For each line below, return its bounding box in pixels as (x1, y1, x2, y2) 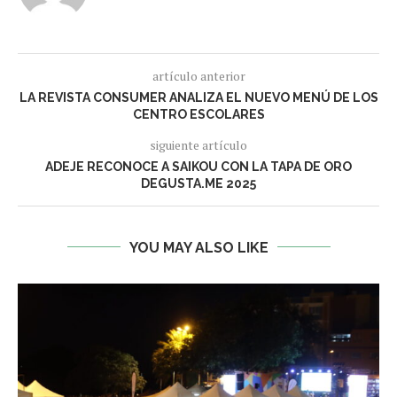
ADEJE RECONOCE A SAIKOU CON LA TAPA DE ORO (45, 159, 352, 174)
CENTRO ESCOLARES (132, 106, 265, 121)
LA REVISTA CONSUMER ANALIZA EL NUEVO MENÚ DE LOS (19, 90, 378, 105)
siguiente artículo (150, 136, 247, 153)
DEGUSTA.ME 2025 (141, 175, 256, 191)
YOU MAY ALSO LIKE (128, 238, 269, 256)
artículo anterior (152, 66, 245, 84)
